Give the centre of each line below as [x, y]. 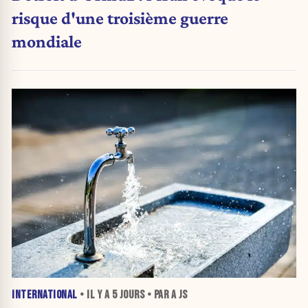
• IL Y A [95, 295]
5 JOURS [128, 295]
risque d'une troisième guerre [120, 18]
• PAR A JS [166, 295]
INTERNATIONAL [45, 295]
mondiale [47, 41]
